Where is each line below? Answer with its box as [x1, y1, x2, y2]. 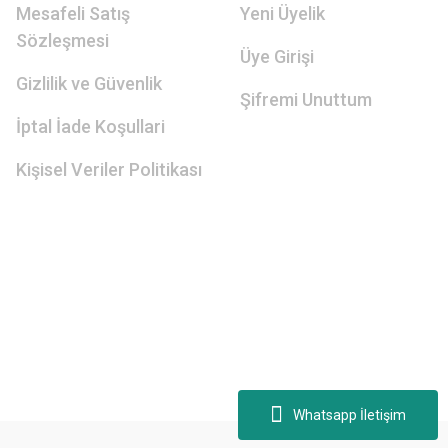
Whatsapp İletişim [293, 406, 406, 423]
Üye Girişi [240, 46, 314, 67]
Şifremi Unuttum [240, 89, 372, 110]
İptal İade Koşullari [16, 116, 165, 137]
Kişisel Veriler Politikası [16, 159, 202, 180]
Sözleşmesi [16, 30, 109, 51]
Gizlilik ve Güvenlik [16, 73, 162, 94]
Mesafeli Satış [16, 3, 130, 24]
